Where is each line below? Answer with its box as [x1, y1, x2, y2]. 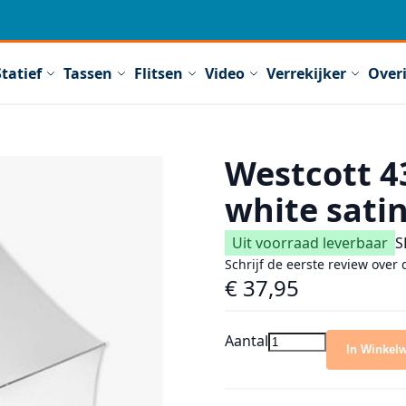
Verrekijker [266, 63, 346, 83]
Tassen [63, 63, 112, 83]
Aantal [225, 331, 268, 351]
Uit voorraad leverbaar [232, 233, 388, 253]
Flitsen [134, 63, 183, 83]
